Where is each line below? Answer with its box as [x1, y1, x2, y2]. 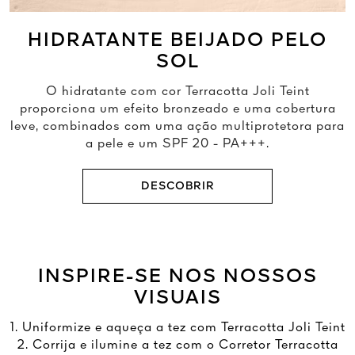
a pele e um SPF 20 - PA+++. [86, 137, 269, 151]
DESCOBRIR [140, 180, 215, 192]
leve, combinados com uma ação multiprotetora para [10, 120, 345, 133]
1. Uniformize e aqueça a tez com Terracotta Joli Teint [10, 321, 345, 334]
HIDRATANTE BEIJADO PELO [28, 31, 327, 51]
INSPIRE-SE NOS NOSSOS [37, 267, 318, 287]
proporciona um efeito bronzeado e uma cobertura [19, 102, 336, 116]
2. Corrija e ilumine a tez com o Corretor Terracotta [17, 338, 338, 352]
